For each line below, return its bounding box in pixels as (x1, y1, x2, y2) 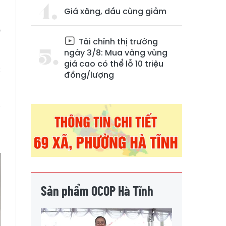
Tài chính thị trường (77, 36, 158, 47)
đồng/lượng (64, 69, 114, 81)
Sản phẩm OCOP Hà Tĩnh (41, 182, 153, 198)
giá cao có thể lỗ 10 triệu (64, 58, 163, 70)
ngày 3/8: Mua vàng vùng (64, 47, 167, 59)
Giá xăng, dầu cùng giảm (64, 6, 166, 17)
